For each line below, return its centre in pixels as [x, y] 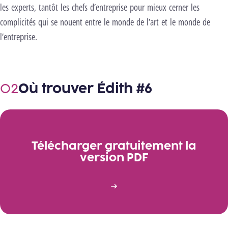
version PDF [114, 158]
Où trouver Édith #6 [85, 88]
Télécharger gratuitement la [114, 146]
